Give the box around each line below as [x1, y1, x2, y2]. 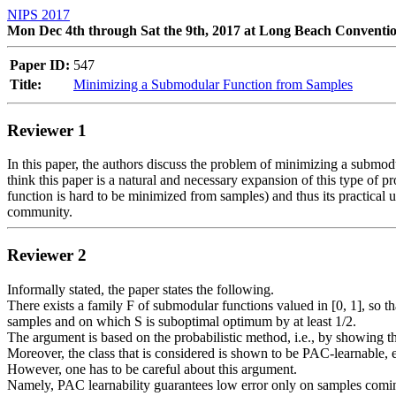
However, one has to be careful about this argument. [7, 361, 297, 377]
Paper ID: [10, 57, 70, 72]
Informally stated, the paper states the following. [7, 281, 274, 297]
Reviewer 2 [7, 246, 87, 265]
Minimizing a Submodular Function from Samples [73, 77, 353, 92]
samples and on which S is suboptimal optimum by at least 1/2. [7, 313, 356, 329]
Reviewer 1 [7, 120, 87, 140]
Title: [10, 77, 42, 92]
